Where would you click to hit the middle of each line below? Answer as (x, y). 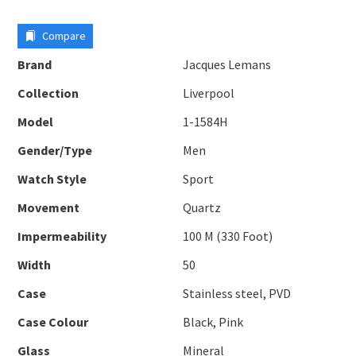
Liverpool (209, 93)
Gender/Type (55, 150)
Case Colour (53, 322)
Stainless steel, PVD (237, 293)
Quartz (202, 207)
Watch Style (52, 179)
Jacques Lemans (227, 64)
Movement (49, 207)
